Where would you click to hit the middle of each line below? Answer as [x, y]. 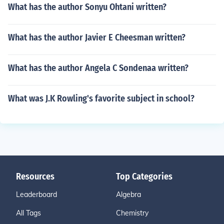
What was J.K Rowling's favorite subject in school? [101, 98]
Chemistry [132, 213]
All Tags [28, 213]
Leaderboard [36, 194]
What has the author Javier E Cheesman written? [97, 37]
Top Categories [144, 176]
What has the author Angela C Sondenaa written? [98, 68]
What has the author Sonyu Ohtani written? [87, 7]
